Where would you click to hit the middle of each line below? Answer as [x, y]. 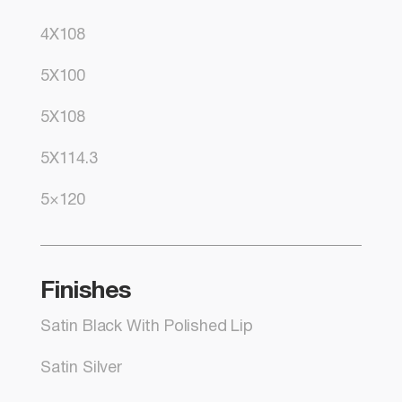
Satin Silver [81, 369]
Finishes [86, 292]
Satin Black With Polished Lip [147, 328]
